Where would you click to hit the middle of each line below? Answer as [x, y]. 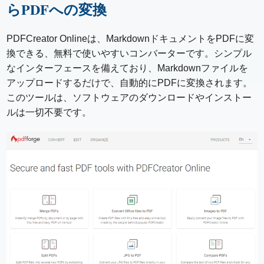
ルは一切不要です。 [49, 113]
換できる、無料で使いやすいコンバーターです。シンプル [129, 54]
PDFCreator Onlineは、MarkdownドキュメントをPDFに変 [131, 39]
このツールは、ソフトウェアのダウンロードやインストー [129, 98]
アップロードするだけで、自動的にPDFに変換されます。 [130, 83]
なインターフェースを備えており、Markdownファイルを [128, 68]
